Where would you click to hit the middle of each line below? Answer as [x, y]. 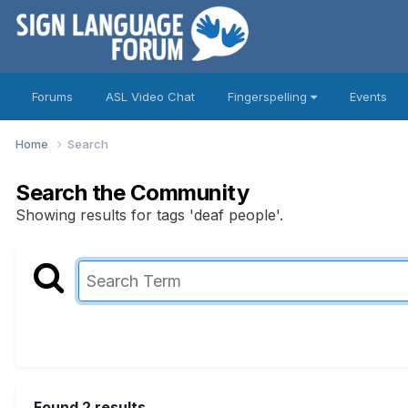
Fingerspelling [269, 97]
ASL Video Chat [150, 97]
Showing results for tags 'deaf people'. [149, 214]
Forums [52, 97]
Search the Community [133, 192]
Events [368, 97]
